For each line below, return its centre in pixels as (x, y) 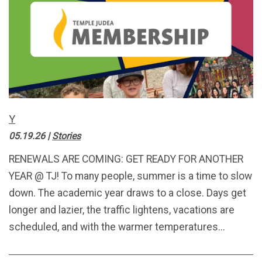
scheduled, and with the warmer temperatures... (117, 227)
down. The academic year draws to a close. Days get (127, 193)
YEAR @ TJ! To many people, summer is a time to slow (130, 176)
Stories (66, 136)
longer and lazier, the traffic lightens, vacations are (122, 210)
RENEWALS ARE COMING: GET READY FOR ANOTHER (126, 159)
